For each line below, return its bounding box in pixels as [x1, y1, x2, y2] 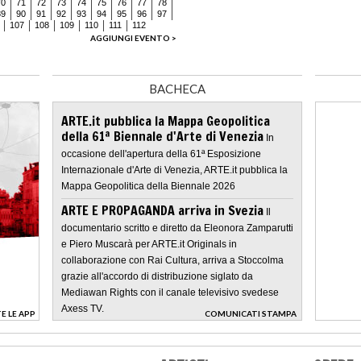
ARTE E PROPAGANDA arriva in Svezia [61, 201, 263, 219]
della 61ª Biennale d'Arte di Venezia [61, 127, 263, 145]
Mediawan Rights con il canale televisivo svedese [61, 286, 279, 298]
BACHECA [149, 81, 205, 96]
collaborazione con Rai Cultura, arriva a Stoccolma [61, 254, 284, 266]
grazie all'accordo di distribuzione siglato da [61, 270, 253, 282]
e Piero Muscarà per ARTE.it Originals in [61, 238, 237, 250]
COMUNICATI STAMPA [205, 308, 297, 318]
